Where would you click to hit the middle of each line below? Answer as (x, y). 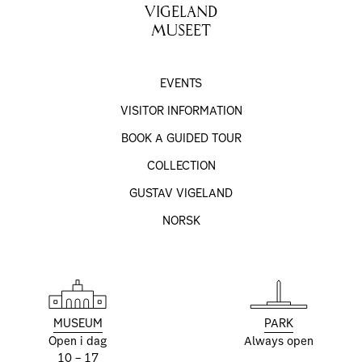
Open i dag (78, 341)
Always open (279, 341)
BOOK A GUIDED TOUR (181, 138)
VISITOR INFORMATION (181, 110)
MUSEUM (78, 323)
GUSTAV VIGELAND (181, 193)
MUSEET (181, 30)
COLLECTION (181, 165)
